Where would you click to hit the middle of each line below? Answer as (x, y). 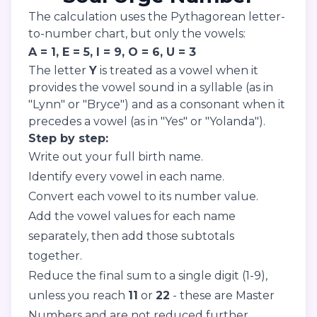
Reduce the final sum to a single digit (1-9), (148, 275)
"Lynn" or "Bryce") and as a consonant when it (157, 104)
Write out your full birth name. (116, 156)
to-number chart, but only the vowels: (137, 33)
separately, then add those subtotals (131, 236)
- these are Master (222, 295)
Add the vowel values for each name (132, 216)
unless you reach (78, 295)
